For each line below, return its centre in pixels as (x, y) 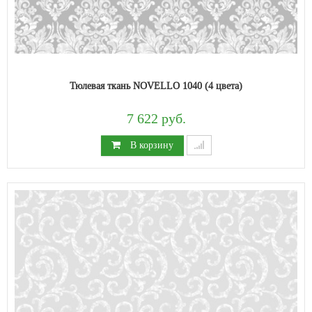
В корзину (150, 145)
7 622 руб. (156, 119)
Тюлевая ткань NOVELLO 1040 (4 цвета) (156, 85)
